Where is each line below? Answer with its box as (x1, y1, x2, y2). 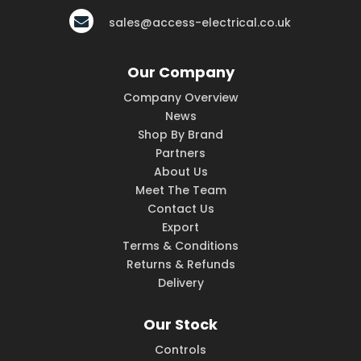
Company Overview (122, 89, 239, 106)
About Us (153, 164, 208, 180)
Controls (155, 342, 206, 359)
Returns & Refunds (126, 256, 235, 273)
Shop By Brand (138, 127, 223, 143)
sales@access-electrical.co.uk (109, 15, 292, 31)
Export (162, 219, 199, 236)
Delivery (157, 275, 204, 292)
